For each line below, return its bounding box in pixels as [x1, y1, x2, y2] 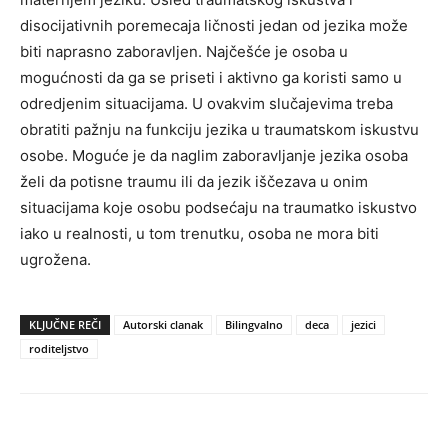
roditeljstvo [29, 340, 89, 356]
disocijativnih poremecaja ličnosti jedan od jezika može [20, 15, 408, 35]
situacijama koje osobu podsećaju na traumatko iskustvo [20, 197, 417, 217]
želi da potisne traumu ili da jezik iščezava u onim [20, 171, 368, 191]
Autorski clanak [123, 316, 203, 332]
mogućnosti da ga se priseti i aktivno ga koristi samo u [20, 67, 402, 87]
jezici [351, 316, 376, 332]
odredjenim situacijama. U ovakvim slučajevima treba [20, 93, 393, 113]
